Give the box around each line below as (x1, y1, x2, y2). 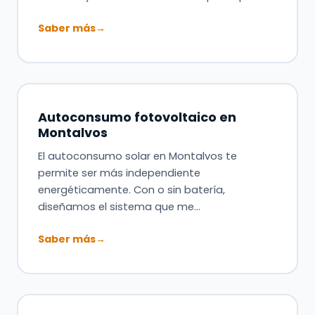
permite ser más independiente (37, 165, 200, 180)
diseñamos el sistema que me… (37, 199, 200, 214)
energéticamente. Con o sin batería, (37, 182, 225, 197)
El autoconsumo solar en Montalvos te (37, 148, 237, 163)
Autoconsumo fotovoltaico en (37, 108, 236, 126)
